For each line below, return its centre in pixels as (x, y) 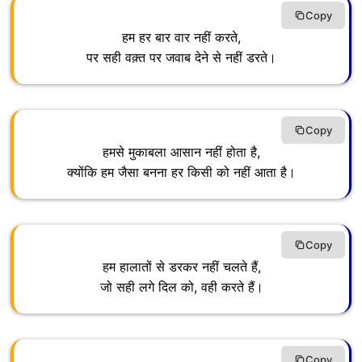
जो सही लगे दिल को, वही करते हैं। (181, 287)
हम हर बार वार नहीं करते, (181, 38)
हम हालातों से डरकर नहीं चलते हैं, (181, 267)
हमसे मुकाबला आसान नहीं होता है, (181, 152)
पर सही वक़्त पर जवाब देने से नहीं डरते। (181, 58)
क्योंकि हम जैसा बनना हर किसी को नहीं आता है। (181, 173)
